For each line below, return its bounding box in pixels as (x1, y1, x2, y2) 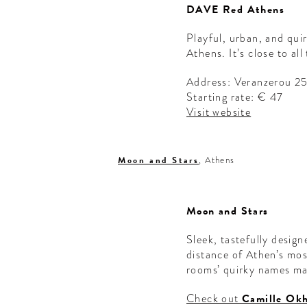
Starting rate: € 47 (186, 89, 286, 106)
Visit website (186, 104, 251, 121)
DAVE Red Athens (186, 1, 284, 19)
